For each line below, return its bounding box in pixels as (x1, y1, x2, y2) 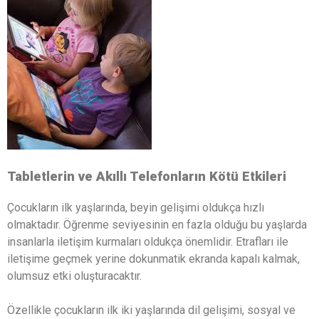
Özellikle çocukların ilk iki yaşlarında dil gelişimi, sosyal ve (7, 303, 296, 318)
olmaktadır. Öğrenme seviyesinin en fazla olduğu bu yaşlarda (7, 218, 307, 232)
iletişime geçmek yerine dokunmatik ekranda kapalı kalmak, (7, 252, 300, 266)
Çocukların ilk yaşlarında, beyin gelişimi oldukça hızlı (7, 201, 264, 215)
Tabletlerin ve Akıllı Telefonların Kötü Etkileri (7, 168, 286, 184)
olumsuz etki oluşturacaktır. (7, 269, 142, 283)
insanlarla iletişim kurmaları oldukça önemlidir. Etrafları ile (7, 235, 288, 249)
